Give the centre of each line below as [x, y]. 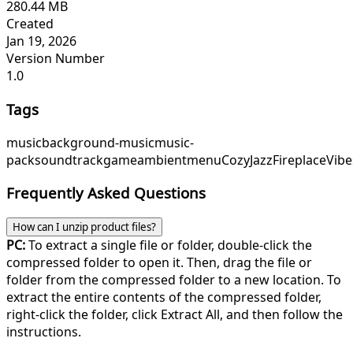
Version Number [56, 59]
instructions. [44, 332]
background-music [98, 142]
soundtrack [69, 160]
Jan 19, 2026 [41, 41]
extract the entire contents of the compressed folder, [164, 297]
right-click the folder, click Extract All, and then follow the [175, 314]
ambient [162, 160]
